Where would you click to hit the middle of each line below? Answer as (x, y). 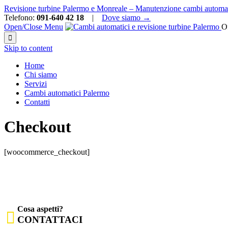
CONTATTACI (50, 220)
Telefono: (20, 18)
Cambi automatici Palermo (67, 93)
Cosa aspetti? (40, 209)
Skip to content (28, 48)
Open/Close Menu (34, 27)
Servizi (36, 84)
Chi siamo (41, 75)
